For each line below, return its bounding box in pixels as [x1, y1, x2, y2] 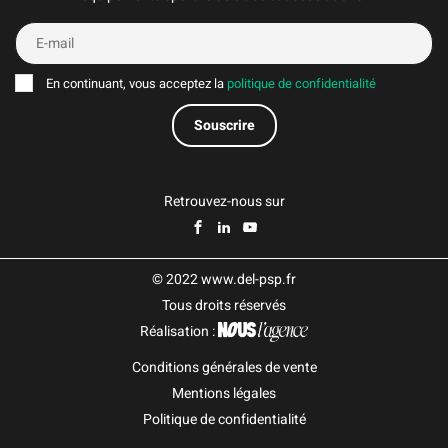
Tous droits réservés [162, 295, 286, 317]
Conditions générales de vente [131, 357, 317, 379]
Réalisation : [140, 321, 218, 343]
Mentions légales [172, 383, 276, 405]
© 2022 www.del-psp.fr [152, 269, 296, 291]
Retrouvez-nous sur [163, 191, 285, 213]
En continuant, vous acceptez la [43, 75, 227, 94]
